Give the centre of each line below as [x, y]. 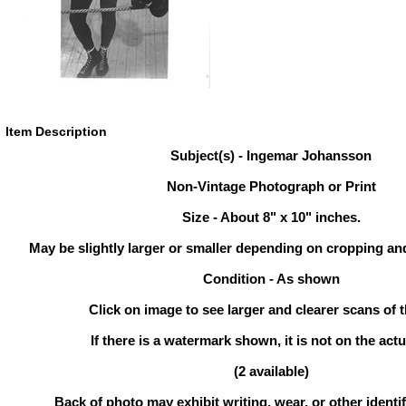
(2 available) [271, 371]
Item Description [56, 131]
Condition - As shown [271, 279]
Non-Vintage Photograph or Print [271, 186]
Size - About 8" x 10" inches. [271, 217]
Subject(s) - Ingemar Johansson [271, 155]
